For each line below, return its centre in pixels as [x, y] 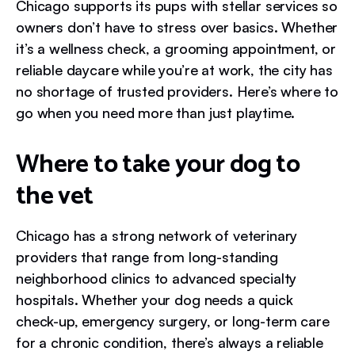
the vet [55, 196]
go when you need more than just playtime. [155, 112]
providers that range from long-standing [147, 256]
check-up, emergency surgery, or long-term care [173, 321]
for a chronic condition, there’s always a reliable [170, 342]
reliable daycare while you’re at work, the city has [174, 69]
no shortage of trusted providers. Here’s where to [177, 91]
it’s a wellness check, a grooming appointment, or [176, 48]
